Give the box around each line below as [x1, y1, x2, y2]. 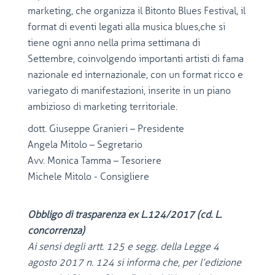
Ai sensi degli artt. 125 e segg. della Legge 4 [28, 241, 219, 252]
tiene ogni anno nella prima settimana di [28, 37, 200, 48]
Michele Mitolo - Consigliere [28, 171, 149, 182]
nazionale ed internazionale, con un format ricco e [28, 69, 243, 80]
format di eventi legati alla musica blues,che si [28, 21, 225, 33]
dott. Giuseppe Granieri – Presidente [28, 123, 184, 134]
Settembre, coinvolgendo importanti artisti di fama [28, 53, 244, 64]
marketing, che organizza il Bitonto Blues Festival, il [28, 5, 246, 17]
